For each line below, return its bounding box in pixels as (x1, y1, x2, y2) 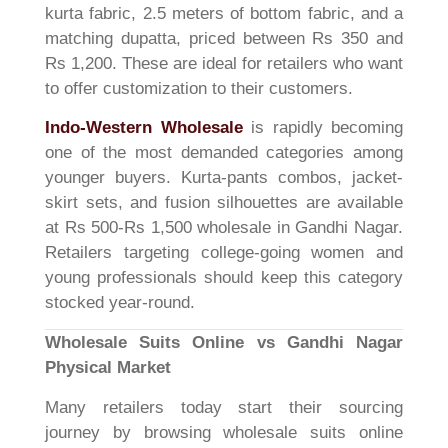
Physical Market (45, 358, 171, 378)
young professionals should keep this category (45, 268, 403, 287)
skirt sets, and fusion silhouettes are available (45, 193, 403, 212)
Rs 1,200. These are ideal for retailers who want (45, 53, 403, 73)
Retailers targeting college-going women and (45, 243, 403, 262)
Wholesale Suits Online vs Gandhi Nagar (45, 333, 403, 353)
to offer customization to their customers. (45, 78, 353, 98)
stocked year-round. (45, 293, 195, 312)
